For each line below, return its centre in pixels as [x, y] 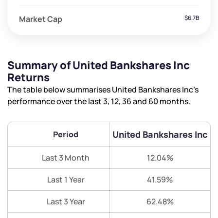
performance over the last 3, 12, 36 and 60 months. [99, 101]
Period [66, 135]
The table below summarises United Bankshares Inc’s [103, 90]
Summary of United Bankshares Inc [99, 65]
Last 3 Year [66, 202]
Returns [28, 78]
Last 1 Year [66, 180]
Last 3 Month [66, 158]
